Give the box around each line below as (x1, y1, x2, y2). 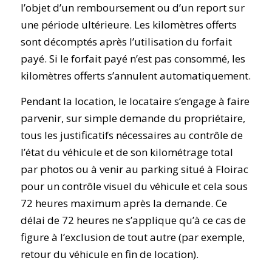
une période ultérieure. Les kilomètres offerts (20, 17, 237, 32)
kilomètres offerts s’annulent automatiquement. (20, 68, 251, 83)
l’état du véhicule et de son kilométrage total (20, 145, 233, 160)
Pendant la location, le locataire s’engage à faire (20, 94, 250, 109)
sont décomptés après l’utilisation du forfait (20, 34, 232, 49)
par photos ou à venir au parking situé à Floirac (20, 162, 248, 177)
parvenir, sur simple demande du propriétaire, (20, 111, 245, 126)
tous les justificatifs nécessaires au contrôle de (20, 128, 243, 143)
